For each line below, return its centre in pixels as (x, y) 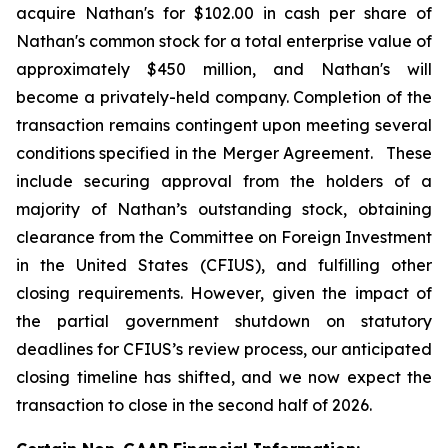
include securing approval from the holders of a (224, 181)
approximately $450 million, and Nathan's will (224, 69)
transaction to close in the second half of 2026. (194, 405)
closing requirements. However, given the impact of (224, 293)
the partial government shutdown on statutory (224, 321)
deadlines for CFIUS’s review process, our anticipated (224, 349)
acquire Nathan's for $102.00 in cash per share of (224, 13)
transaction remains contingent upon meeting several (224, 125)
